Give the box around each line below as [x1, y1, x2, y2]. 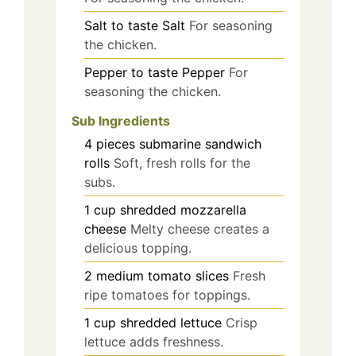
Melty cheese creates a [130, 220, 269, 237]
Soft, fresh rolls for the [114, 154, 250, 171]
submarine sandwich [139, 135, 261, 152]
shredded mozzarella [120, 201, 246, 218]
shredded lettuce [120, 314, 222, 331]
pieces [96, 135, 135, 152]
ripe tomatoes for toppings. [84, 286, 250, 303]
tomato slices [148, 267, 229, 284]
